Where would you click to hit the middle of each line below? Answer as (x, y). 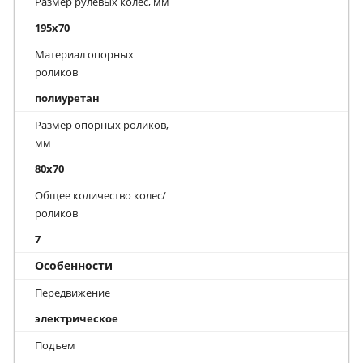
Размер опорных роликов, (102, 124)
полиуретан (67, 98)
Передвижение (73, 292)
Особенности (74, 265)
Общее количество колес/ (100, 195)
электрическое (77, 318)
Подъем (55, 345)
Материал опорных (84, 54)
